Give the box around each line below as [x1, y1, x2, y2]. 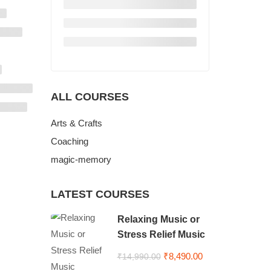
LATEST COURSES [50, 188, 149, 200]
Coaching [50, 136, 88, 146]
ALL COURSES [50, 91, 129, 103]
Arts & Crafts [50, 118, 102, 128]
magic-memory [50, 154, 111, 165]
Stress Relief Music [117, 229, 205, 240]
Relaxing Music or [117, 214, 200, 224]
